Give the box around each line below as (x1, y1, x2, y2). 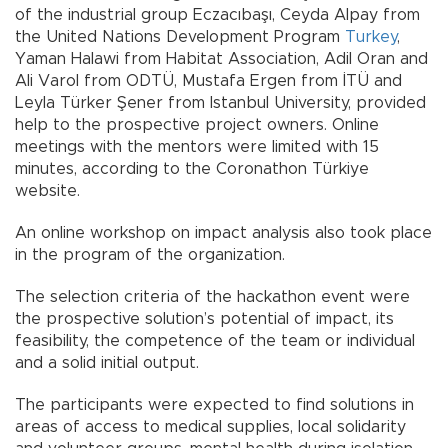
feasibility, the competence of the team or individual (15, 332, 415, 349)
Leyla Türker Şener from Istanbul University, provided (15, 94, 426, 111)
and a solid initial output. (15, 354, 199, 371)
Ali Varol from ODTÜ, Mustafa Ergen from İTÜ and (15, 72, 402, 89)
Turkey (345, 28, 397, 45)
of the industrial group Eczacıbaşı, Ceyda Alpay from (15, 6, 420, 23)
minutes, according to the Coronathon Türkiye (15, 160, 369, 177)
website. (15, 182, 80, 199)
